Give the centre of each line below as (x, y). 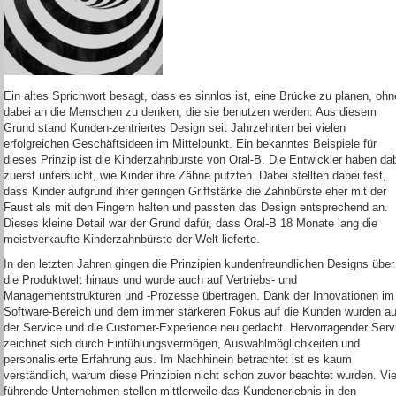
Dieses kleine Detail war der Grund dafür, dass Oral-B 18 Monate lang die (190, 223)
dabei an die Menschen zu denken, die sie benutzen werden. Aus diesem (190, 112)
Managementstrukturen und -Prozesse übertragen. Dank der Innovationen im (199, 296)
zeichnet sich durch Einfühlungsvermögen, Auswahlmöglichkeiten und (182, 343)
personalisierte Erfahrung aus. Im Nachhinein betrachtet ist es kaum (178, 359)
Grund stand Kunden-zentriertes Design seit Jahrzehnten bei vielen (175, 128)
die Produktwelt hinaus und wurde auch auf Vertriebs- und (150, 280)
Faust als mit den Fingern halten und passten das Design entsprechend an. (196, 207)
